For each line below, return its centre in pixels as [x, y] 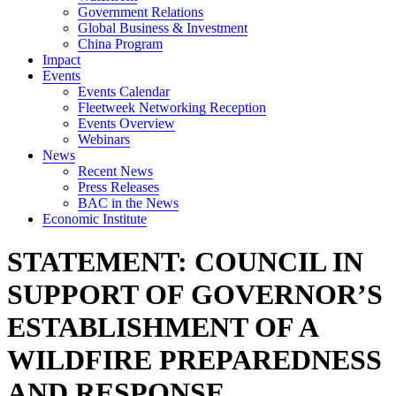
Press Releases [118, 187]
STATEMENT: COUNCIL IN [185, 262]
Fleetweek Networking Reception [172, 107]
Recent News [115, 171]
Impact [61, 60]
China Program [120, 44]
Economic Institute [95, 219]
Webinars [104, 139]
